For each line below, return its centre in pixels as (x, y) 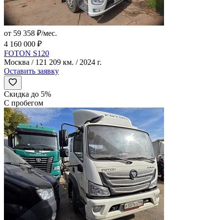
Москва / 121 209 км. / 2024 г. (53, 62)
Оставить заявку (31, 71)
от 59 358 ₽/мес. (30, 33)
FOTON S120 (27, 53)
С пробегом (24, 103)
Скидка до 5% (27, 94)
